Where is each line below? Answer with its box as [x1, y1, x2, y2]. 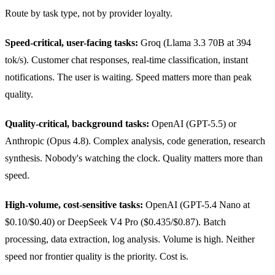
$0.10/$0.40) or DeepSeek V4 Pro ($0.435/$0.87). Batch [5, 216, 226, 227]
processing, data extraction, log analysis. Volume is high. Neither [5, 233, 255, 244]
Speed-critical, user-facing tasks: [5, 37, 138, 48]
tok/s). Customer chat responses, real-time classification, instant [5, 54, 248, 65]
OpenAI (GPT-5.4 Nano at [143, 199, 250, 210]
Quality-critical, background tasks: [5, 118, 149, 129]
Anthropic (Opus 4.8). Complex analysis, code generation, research [5, 135, 265, 146]
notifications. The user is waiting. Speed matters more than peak [5, 71, 252, 82]
